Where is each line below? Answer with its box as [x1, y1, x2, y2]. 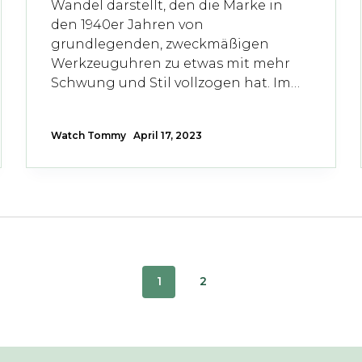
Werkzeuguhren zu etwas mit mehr [51, 55, 291, 71]
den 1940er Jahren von [51, 16, 204, 32]
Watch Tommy [51, 128, 127, 141]
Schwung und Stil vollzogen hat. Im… [51, 74, 301, 90]
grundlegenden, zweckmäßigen [51, 36, 270, 52]
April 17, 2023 [133, 128, 203, 141]
